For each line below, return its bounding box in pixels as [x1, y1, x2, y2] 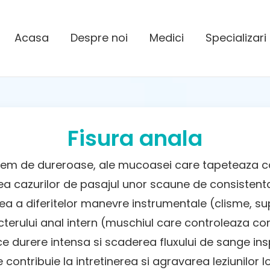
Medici [149, 30, 184, 45]
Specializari [206, 30, 267, 45]
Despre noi [71, 30, 128, 45]
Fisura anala [67, 123, 202, 154]
